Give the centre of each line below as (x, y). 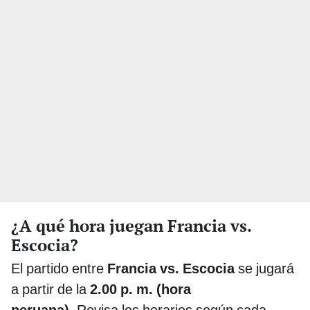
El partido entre (59, 269)
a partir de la (51, 290)
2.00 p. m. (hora (140, 290)
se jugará (264, 269)
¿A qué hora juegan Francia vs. (131, 226)
